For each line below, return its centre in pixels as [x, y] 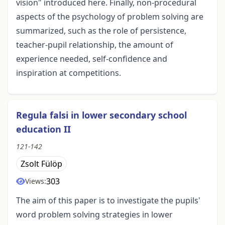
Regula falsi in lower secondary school [101, 115]
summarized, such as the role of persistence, [101, 31]
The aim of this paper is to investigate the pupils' [108, 201]
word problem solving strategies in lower [94, 215]
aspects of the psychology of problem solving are [110, 17]
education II [43, 129]
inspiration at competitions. [69, 73]
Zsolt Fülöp [41, 164]
